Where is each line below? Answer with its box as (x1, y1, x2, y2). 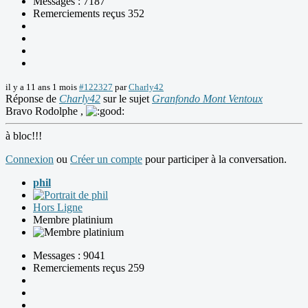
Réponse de (5, 93, 59, 105)
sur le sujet (100, 93, 152, 105)
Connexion (5, 153, 54, 166)
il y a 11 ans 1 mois (5, 82, 77, 93)
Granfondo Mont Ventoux (152, 93, 263, 105)
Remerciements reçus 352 (33, 8, 144, 20)
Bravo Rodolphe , (5, 105, 86, 118)
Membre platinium (33, 214, 113, 226)
